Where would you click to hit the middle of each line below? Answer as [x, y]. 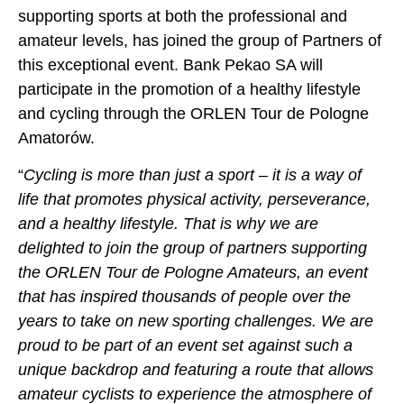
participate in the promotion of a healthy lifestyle [189, 89]
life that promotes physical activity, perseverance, [194, 200]
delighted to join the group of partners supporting [193, 248]
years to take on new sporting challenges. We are [196, 321]
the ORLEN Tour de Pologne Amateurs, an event [193, 273]
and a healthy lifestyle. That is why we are [168, 224]
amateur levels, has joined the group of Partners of [200, 40]
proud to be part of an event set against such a [185, 346]
